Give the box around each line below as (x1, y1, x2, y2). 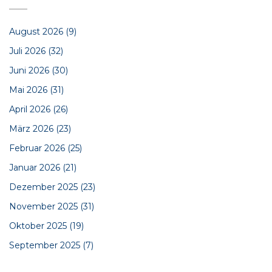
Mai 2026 (9, 84, 50, 96)
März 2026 (9, 123, 56, 135)
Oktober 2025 (9, 220, 69, 232)
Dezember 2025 (9, 182, 80, 193)
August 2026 (9, 26, 66, 38)
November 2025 (9, 201, 80, 212)
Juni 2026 (9, 65, 52, 76)
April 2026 (9, 104, 53, 115)
